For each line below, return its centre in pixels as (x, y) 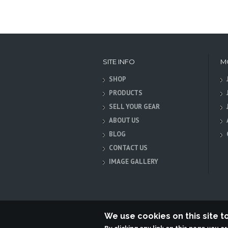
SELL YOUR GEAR (134, 107)
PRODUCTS (126, 93)
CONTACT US (128, 148)
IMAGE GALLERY (134, 162)
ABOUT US (124, 120)
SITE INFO (119, 62)
